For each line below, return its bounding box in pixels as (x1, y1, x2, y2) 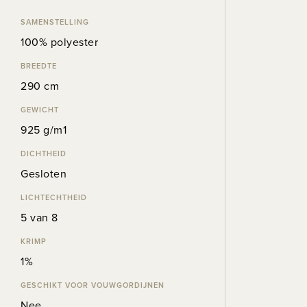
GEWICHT (21, 103, 59, 115)
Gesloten (21, 165, 66, 182)
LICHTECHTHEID (21, 191, 87, 203)
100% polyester (21, 34, 98, 50)
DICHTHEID (21, 147, 66, 159)
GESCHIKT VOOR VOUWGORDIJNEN (21, 279, 164, 291)
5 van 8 (21, 209, 58, 225)
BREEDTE (21, 60, 57, 71)
